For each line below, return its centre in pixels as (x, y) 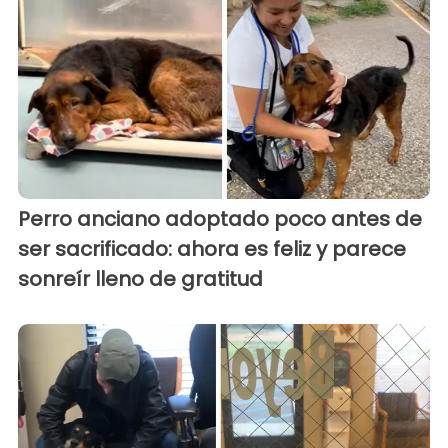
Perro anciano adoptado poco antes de (220, 219)
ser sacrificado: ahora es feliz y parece (212, 249)
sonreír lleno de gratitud (140, 279)
